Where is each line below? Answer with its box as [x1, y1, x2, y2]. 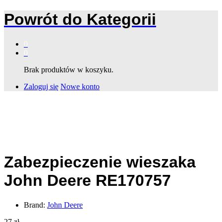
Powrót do [4, 10, 82, 29]
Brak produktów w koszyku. [24, 65, 113, 74]
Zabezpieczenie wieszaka [4, 153, 196, 171]
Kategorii [82, 10, 156, 29]
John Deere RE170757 [4, 171, 171, 190]
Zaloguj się [24, 82, 58, 91]
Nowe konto [60, 82, 100, 91]
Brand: [24, 200, 47, 209]
